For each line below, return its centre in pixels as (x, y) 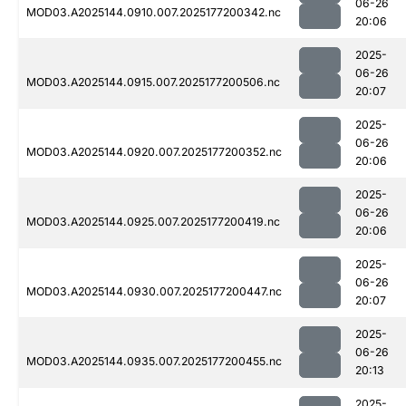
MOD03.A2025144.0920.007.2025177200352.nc (154, 152)
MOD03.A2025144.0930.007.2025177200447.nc (154, 292)
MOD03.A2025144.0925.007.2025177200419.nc (153, 222)
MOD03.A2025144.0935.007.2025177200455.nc (154, 362)
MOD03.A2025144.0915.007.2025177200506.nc (153, 82)
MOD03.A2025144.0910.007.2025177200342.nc (154, 13)
